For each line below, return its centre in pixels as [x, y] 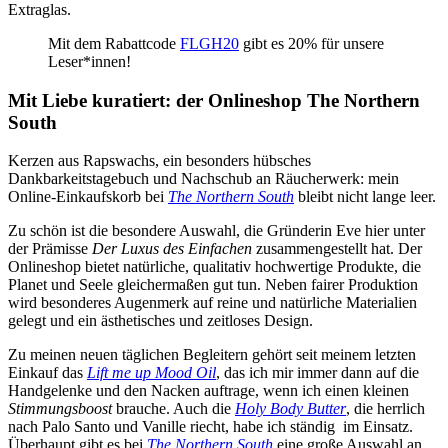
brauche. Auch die [173, 409]
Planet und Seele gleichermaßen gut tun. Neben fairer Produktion [213, 285]
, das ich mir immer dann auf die [317, 373]
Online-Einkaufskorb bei [88, 197]
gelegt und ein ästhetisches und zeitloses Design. [162, 321]
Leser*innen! [89, 61]
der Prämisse [50, 249]
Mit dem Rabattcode [114, 43]
